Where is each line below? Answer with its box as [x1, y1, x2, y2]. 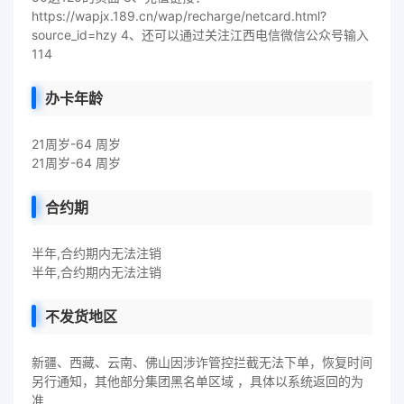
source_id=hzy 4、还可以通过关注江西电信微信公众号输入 [32, 27, 369, 42]
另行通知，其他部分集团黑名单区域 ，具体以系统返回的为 [32, 373, 363, 389]
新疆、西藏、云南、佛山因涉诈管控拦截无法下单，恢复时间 [32, 354, 372, 370]
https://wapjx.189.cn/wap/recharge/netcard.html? [32, 8, 326, 23]
